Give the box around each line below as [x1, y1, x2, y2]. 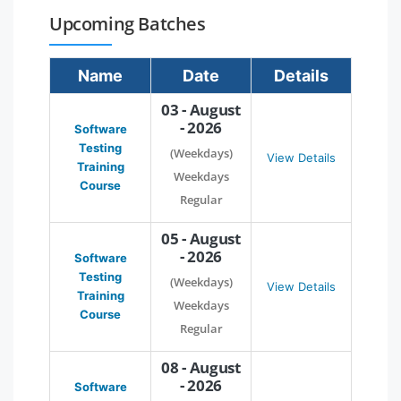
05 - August [161, 228, 241, 249]
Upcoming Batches [49, 12, 206, 36]
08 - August [161, 357, 241, 378]
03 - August [161, 99, 241, 120]
